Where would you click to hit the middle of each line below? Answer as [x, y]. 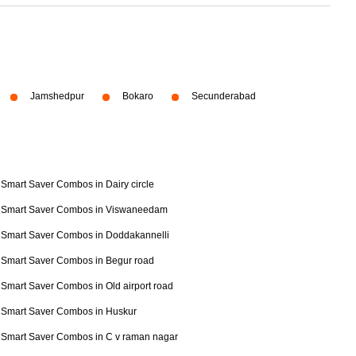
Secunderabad [224, 96]
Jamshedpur [57, 96]
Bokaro [138, 96]
